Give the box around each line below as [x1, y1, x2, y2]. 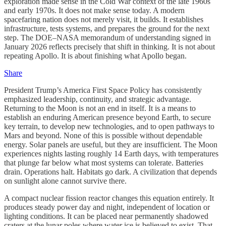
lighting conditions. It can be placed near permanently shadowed [4, 211, 208, 220]
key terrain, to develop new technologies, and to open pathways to [4, 122, 214, 131]
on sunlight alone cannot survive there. [4, 176, 127, 185]
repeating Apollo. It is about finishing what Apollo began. [4, 51, 187, 60]
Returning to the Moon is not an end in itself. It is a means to [4, 103, 196, 112]
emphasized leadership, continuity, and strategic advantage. [4, 94, 191, 103]
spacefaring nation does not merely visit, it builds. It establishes [4, 15, 203, 24]
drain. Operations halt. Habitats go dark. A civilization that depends [4, 167, 217, 176]
